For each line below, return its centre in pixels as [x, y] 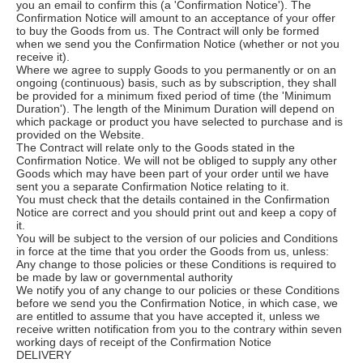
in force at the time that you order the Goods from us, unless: [173, 251]
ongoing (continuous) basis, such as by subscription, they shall [176, 82]
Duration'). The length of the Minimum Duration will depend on [175, 108]
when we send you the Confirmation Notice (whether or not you [178, 43]
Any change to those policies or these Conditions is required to [176, 264]
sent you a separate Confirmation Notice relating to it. [153, 186]
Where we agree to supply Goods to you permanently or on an [176, 69]
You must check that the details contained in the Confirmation [173, 199]
